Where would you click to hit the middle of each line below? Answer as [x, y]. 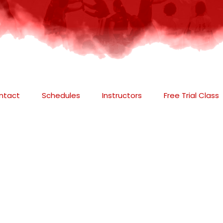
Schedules [61, 95]
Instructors [122, 95]
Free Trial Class [191, 95]
